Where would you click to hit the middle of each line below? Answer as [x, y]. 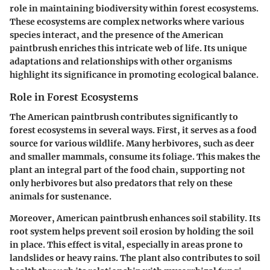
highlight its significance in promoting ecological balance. [134, 75]
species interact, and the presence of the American [117, 35]
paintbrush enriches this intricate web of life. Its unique [128, 49]
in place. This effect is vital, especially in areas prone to [126, 244]
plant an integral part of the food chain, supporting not [127, 170]
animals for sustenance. [61, 196]
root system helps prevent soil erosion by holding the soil [132, 231]
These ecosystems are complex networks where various [127, 22]
